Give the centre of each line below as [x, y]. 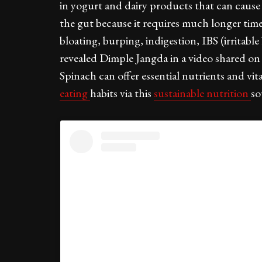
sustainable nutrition [202, 93]
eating [75, 93]
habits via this [122, 93]
